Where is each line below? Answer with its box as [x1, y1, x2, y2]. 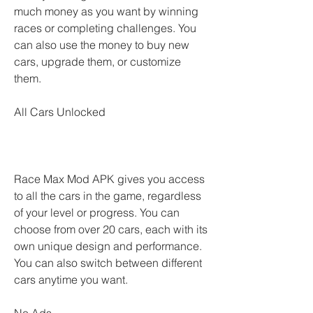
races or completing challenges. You [14, 21, 196, 35]
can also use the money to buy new [14, 38, 189, 52]
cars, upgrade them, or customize [14, 54, 181, 68]
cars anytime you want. [14, 272, 128, 286]
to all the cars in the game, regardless [14, 189, 201, 203]
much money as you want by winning [14, 4, 198, 18]
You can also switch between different [14, 256, 202, 270]
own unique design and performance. [14, 239, 202, 253]
